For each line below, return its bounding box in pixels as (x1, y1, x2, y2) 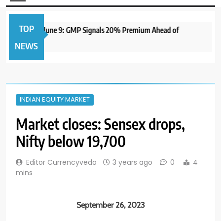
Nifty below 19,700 (16, 131, 126, 150)
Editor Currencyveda (26, 157, 97, 167)
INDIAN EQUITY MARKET (20, 94, 90, 104)
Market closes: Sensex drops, (16, 114, 185, 133)
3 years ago (112, 157, 152, 167)
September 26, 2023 (76, 200, 145, 210)
